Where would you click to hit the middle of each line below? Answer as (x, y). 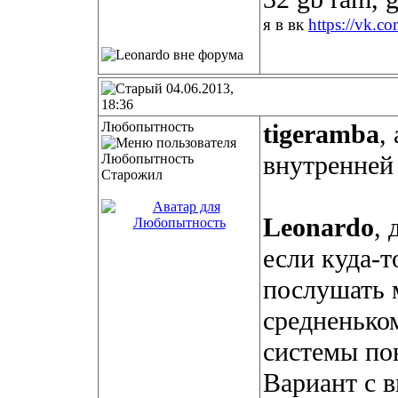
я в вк (286, 24)
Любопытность (147, 127)
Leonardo (318, 227)
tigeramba (321, 134)
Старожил (132, 175)
